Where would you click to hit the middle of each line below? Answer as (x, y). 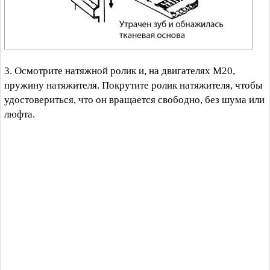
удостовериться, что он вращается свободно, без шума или (134, 100)
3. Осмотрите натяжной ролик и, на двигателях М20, (120, 71)
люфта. (20, 114)
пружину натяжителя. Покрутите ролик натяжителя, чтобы (133, 85)
